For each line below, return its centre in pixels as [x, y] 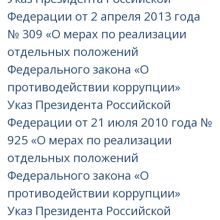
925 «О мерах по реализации [90, 140]
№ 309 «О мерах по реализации [97, 34]
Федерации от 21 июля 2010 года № [110, 122]
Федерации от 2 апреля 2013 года [104, 16]
